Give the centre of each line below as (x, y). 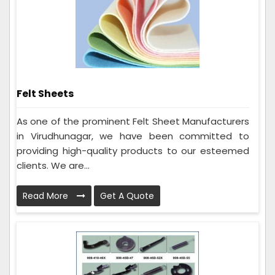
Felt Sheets (45, 94)
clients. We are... (53, 166)
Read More (47, 196)
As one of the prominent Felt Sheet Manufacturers (133, 122)
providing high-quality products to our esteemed (133, 151)
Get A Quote (127, 196)
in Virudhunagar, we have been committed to (133, 136)
